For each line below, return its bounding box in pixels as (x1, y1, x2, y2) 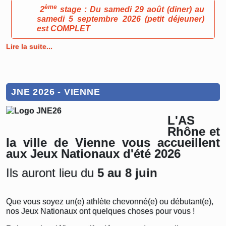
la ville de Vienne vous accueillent (6, 136, 220, 149)
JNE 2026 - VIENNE (11, 87, 100, 97)
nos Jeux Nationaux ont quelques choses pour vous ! (6, 207, 195, 215)
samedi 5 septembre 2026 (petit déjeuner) (37, 15, 204, 23)
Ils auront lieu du (6, 166, 97, 180)
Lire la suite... (6, 42, 52, 50)
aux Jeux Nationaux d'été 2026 (6, 147, 181, 160)
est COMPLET (37, 24, 90, 33)
